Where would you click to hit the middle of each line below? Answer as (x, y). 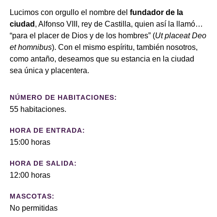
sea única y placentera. (49, 70)
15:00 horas (30, 142)
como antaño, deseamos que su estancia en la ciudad (102, 59)
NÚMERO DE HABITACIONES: (63, 97)
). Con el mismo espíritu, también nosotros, (125, 47)
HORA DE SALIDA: (43, 163)
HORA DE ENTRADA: (47, 130)
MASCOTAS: (32, 196)
